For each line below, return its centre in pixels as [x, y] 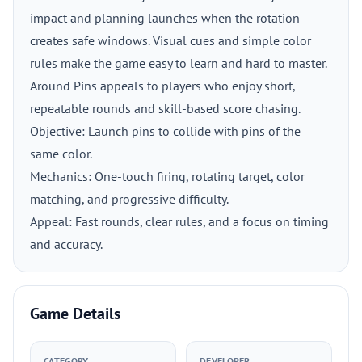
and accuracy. [66, 244]
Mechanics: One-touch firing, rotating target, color [167, 176]
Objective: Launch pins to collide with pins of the [165, 131]
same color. [61, 154]
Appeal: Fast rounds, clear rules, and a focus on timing [179, 221]
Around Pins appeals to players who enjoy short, [162, 86]
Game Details [75, 314]
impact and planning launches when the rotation [165, 18]
